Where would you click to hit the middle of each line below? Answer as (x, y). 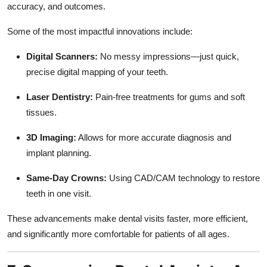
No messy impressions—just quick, (168, 56)
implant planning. (59, 153)
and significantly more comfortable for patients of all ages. (118, 234)
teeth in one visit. (59, 193)
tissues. (41, 112)
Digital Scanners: (62, 56)
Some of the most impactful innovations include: (100, 31)
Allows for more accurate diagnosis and (154, 137)
